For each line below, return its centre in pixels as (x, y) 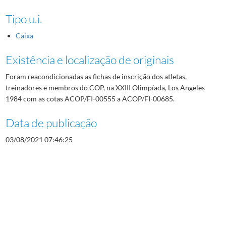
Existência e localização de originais (90, 59)
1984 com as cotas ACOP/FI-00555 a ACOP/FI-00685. (90, 98)
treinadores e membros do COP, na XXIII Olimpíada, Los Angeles (105, 87)
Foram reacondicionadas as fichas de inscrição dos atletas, (96, 76)
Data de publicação (51, 122)
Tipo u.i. (24, 18)
